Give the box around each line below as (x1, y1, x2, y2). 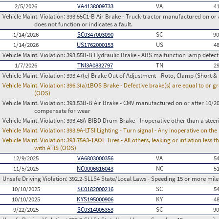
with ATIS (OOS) (34, 144, 76, 152)
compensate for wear (34, 107, 90, 115)
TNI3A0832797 (77, 61, 113, 69)
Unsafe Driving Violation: (2, 175, 69, 183)
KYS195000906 (77, 195, 113, 203)
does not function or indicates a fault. (34, 20, 132, 28)
